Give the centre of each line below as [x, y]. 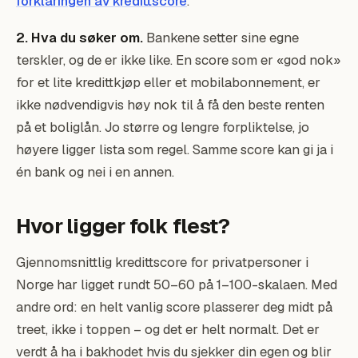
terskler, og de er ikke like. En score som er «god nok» [178, 60]
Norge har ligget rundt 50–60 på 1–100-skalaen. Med [177, 284]
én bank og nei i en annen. [95, 172]
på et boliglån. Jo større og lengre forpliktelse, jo [163, 127]
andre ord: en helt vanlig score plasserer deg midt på [174, 307]
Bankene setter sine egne [221, 38]
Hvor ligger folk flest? [123, 226]
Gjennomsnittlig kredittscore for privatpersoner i [162, 262]
